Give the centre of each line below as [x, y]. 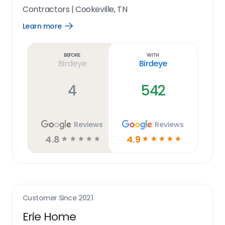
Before [72, 55]
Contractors [46, 9]
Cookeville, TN [101, 9]
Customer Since [50, 198]
